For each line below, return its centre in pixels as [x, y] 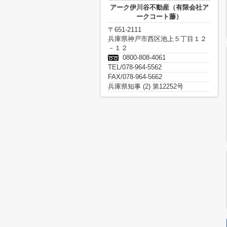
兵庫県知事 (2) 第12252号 [146, 86]
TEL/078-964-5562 [135, 67]
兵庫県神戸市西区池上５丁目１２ [157, 39]
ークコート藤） [159, 16]
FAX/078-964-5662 [135, 77]
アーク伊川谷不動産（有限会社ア [159, 7]
